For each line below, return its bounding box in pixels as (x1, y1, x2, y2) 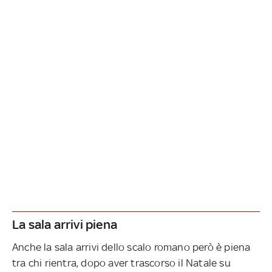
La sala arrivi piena (12, 216, 117, 232)
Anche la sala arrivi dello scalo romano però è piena (12, 240, 251, 253)
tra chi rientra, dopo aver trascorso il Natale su (12, 256, 231, 269)
